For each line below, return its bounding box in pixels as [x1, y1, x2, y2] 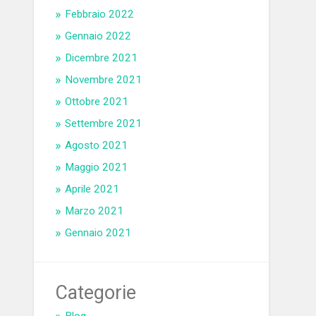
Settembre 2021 [65, 117, 142, 130]
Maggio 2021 [65, 161, 128, 174]
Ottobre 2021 [65, 95, 129, 109]
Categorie [55, 281, 137, 305]
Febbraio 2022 [65, 8, 135, 21]
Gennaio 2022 [65, 30, 132, 43]
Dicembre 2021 [65, 51, 138, 65]
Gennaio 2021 [65, 226, 132, 240]
